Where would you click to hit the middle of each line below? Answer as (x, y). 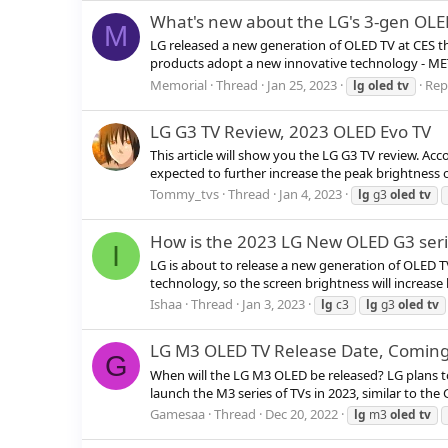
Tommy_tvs (184, 194)
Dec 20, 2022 (301, 413)
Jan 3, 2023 (273, 304)
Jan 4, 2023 (310, 194)
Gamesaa (177, 413)
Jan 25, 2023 (302, 84)
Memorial (178, 84)
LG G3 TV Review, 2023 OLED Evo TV (290, 131)
